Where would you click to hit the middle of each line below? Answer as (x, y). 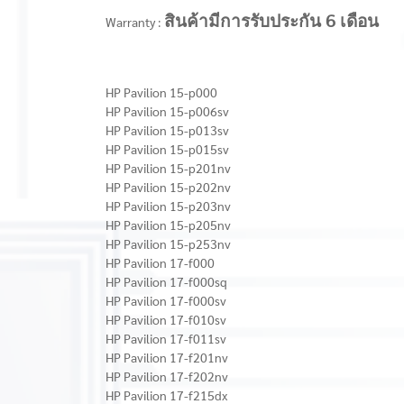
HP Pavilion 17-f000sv (166, 300)
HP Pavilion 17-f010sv (166, 319)
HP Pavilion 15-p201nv (168, 168)
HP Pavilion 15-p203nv (168, 206)
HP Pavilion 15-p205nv (168, 225)
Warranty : (135, 22)
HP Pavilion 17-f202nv (167, 376)
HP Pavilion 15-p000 (161, 92)
